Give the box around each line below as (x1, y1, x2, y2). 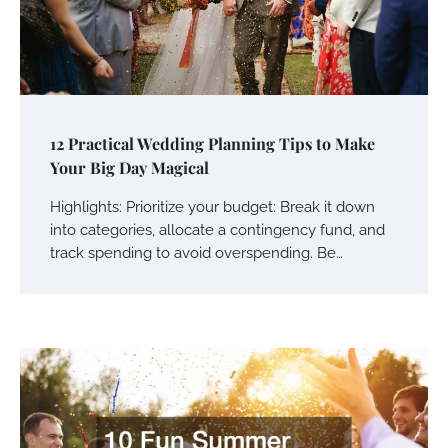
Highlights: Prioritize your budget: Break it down (50, 198, 375, 216)
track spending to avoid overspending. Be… (50, 244, 343, 262)
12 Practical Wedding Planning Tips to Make (50, 133, 375, 155)
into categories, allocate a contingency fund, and (50, 221, 385, 239)
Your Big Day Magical (50, 157, 209, 179)
